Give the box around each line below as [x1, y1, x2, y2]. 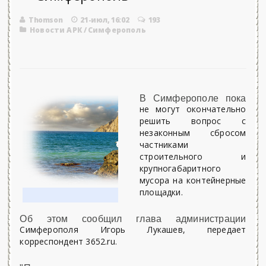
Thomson [28, 15, 63, 25]
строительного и [139, 151, 246, 162]
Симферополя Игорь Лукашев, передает [20, 224, 246, 235]
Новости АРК [30, 25, 83, 35]
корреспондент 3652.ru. [20, 236, 118, 247]
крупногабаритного [139, 163, 221, 174]
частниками [139, 139, 189, 150]
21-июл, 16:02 [80, 15, 129, 25]
